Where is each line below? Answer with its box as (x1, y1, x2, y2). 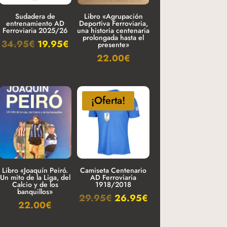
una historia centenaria (77, 25, 150, 36)
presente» (97, 40, 129, 50)
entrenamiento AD (6, 18, 64, 29)
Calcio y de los (12, 179, 58, 190)
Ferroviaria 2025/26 (2, 25, 68, 36)
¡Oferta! (91, 93, 126, 108)
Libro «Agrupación (84, 11, 143, 22)
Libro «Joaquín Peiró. (2, 165, 68, 176)
